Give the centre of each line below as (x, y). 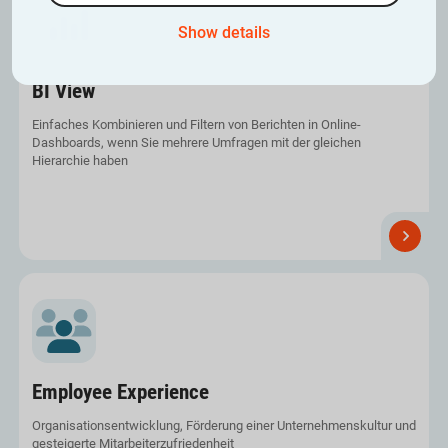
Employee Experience (120, 392)
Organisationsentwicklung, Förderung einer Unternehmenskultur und (223, 426)
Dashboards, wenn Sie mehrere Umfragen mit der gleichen (196, 143)
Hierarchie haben (79, 161)
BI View (63, 91)
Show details (224, 33)
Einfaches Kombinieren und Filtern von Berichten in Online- (196, 125)
